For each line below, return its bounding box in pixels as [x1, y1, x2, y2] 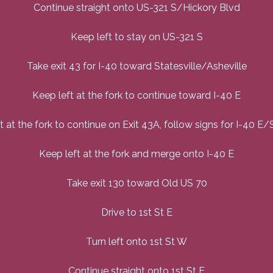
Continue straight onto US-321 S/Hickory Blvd [33, 2, 240, 14]
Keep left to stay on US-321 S [70, 31, 203, 43]
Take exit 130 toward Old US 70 [66, 177, 207, 190]
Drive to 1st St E [101, 207, 172, 219]
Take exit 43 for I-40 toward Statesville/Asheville [26, 60, 247, 73]
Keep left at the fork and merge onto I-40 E [39, 148, 234, 160]
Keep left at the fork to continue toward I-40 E [32, 90, 241, 102]
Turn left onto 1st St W [86, 236, 187, 248]
